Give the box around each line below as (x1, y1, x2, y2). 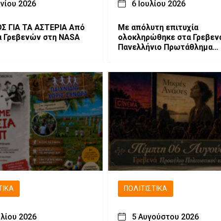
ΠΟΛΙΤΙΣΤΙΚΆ (123, 184, 167, 193)
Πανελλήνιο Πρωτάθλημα (117, 42, 213, 52)
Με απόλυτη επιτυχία (117, 22, 198, 32)
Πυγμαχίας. (117, 52, 159, 62)
